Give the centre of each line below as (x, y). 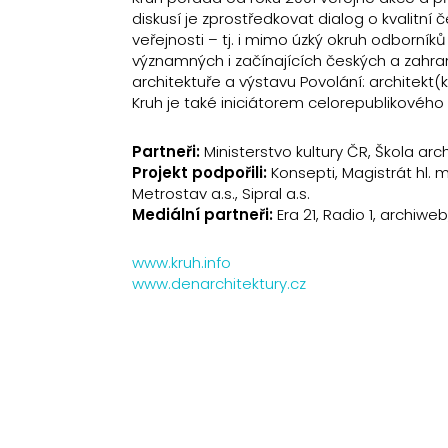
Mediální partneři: (202, 214)
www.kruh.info (181, 263)
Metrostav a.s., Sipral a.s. (221, 193)
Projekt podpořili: (199, 172)
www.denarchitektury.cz (219, 284)
